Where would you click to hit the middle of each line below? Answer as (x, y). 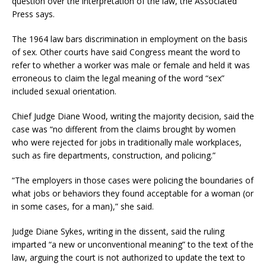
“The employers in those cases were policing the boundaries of (133, 180)
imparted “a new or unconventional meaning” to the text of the (133, 244)
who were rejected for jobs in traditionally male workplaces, (127, 142)
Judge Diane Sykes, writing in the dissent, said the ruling (118, 231)
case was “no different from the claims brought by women (124, 129)
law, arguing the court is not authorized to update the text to (129, 257)
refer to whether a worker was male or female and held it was (131, 65)
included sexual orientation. (64, 91)
